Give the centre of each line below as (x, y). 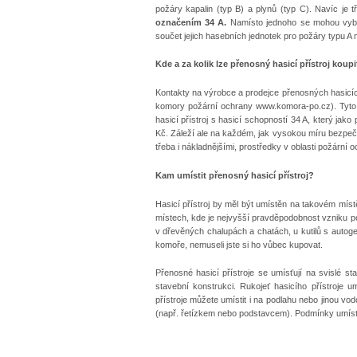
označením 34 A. (191, 22)
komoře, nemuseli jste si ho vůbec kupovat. (239, 244)
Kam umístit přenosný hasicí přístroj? (234, 175)
